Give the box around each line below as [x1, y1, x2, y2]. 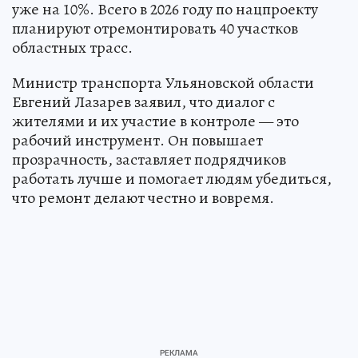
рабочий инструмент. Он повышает [12, 129, 263, 151]
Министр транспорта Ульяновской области [12, 71, 314, 93]
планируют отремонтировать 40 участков [12, 17, 298, 39]
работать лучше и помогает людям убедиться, [12, 167, 332, 189]
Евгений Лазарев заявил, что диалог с [12, 90, 275, 113]
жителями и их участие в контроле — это [12, 109, 299, 132]
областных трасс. [12, 36, 133, 58]
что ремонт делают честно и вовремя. [12, 186, 274, 209]
